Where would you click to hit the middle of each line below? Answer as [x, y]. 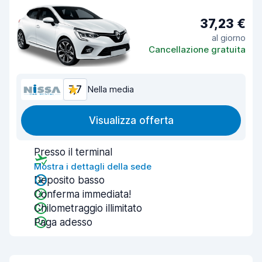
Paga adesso [63, 222]
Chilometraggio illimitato [88, 208]
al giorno [229, 37]
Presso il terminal [73, 152]
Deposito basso [69, 180]
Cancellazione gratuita [197, 49]
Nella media [111, 89]
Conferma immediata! [82, 194]
